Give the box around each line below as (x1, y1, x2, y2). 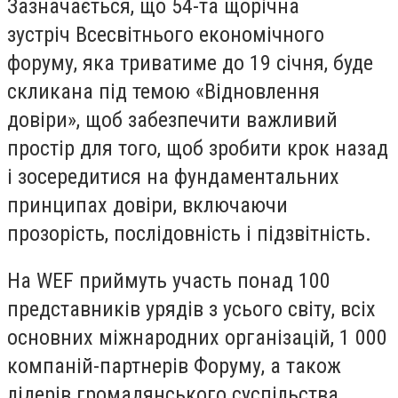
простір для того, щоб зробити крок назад (7, 135, 388, 161)
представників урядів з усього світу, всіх (7, 297, 376, 322)
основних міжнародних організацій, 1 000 (7, 325, 387, 351)
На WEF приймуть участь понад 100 (7, 268, 330, 294)
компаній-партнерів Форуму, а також (7, 354, 341, 379)
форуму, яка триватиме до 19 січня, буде (7, 50, 373, 76)
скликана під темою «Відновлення (7, 78, 320, 104)
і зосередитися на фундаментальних (7, 163, 339, 189)
